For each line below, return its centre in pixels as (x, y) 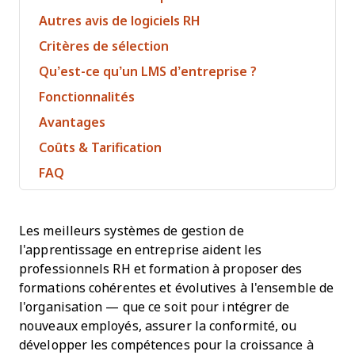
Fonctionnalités (87, 97)
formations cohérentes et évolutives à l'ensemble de (177, 288)
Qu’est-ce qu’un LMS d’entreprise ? (148, 72)
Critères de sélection (104, 46)
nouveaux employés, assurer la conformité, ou (158, 326)
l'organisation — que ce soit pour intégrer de (155, 307)
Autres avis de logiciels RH (120, 21)
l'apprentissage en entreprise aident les (140, 250)
